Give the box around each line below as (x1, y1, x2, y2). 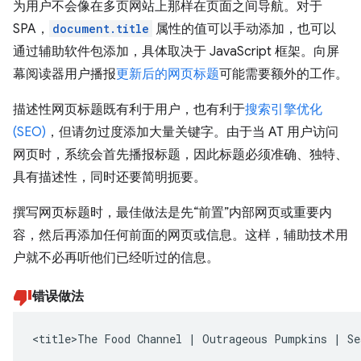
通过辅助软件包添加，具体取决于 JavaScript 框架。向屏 (13, 44, 339, 60)
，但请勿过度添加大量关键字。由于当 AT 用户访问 (46, 124, 338, 140)
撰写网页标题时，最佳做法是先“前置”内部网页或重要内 (13, 205, 332, 221)
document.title (52, 21, 149, 36)
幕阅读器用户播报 (13, 66, 116, 82)
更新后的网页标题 (116, 66, 219, 82)
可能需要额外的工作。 (219, 66, 348, 82)
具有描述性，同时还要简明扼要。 (13, 169, 206, 185)
